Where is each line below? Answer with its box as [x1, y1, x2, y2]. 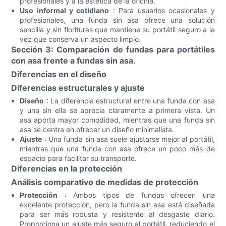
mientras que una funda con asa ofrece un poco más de [20, 144, 215, 153]
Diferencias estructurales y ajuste [11, 82, 145, 93]
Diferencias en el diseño [11, 69, 107, 79]
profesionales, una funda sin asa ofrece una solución [20, 15, 215, 24]
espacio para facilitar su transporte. [20, 153, 137, 162]
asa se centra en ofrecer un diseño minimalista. [20, 125, 175, 134]
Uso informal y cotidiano [20, 6, 109, 15]
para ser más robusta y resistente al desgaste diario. [20, 209, 215, 218]
